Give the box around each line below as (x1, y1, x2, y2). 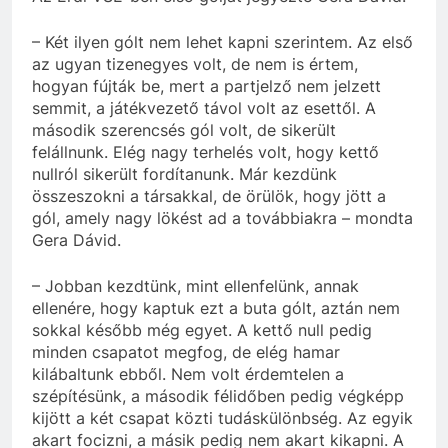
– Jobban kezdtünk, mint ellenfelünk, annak (32, 275, 359, 296)
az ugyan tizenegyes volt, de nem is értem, (32, 53, 358, 74)
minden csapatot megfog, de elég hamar (32, 341, 340, 362)
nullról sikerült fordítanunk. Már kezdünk (32, 163, 337, 184)
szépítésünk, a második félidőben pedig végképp (32, 385, 404, 406)
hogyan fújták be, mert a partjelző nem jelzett (32, 75, 381, 96)
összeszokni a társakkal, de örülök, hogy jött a (32, 185, 386, 206)
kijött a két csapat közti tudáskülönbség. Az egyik (32, 407, 413, 428)
